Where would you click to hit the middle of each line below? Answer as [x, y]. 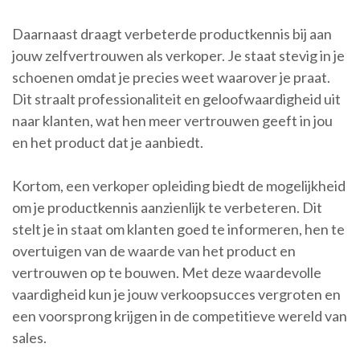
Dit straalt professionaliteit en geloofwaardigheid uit [176, 99]
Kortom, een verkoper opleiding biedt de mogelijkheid [179, 186]
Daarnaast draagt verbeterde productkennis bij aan [172, 34]
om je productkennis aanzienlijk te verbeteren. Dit [167, 208]
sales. [29, 338]
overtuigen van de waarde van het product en [154, 251]
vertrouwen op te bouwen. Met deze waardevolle [167, 273]
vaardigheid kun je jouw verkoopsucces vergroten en [176, 295]
